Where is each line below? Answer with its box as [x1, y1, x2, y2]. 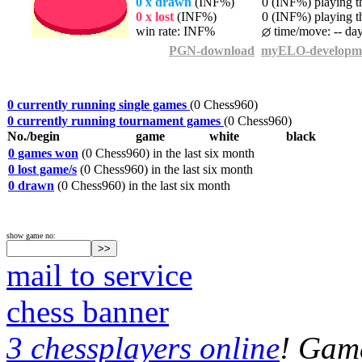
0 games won [8, 146, 78, 160]
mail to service [6, 258, 192, 293]
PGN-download [169, 44, 255, 57]
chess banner [6, 294, 169, 329]
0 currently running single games [7, 98, 190, 112]
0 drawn [8, 179, 54, 192]
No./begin [7, 129, 63, 143]
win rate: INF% [136, 24, 215, 38]
